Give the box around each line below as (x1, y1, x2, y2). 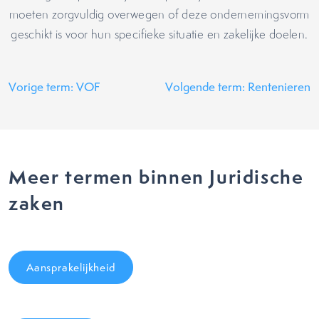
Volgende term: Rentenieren (165, 79, 310, 95)
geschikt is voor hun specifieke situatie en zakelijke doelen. (11, 26, 308, 42)
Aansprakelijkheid (26, 260, 115, 275)
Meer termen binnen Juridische (9, 164, 304, 190)
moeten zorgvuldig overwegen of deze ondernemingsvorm (9, 6, 310, 22)
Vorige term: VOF (9, 79, 100, 95)
